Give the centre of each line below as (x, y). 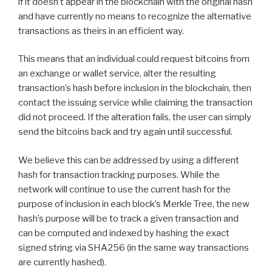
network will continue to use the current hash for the (124, 189)
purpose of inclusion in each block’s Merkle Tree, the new (134, 204)
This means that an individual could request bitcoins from (134, 59)
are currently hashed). (62, 262)
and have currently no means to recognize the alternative (135, 16)
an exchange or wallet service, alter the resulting (117, 74)
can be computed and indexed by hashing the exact (124, 233)
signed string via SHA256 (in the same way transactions (134, 247)
